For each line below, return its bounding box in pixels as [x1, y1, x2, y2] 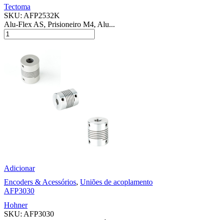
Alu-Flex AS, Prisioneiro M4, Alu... [4, 20, 115, 28]
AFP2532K [24, 11, 60, 20]
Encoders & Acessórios [4, 177, 76, 186]
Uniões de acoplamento [80, 177, 153, 186]
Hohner [4, 200, 27, 209]
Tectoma [4, 2, 30, 11]
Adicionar [4, 164, 35, 172]
